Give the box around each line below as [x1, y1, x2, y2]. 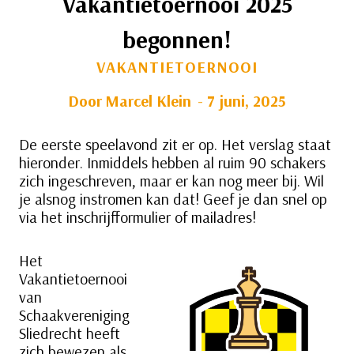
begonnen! [122, 24, 232, 55]
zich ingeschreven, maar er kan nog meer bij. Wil [19, 171, 324, 191]
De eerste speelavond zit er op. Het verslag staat [19, 134, 331, 155]
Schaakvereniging [19, 305, 130, 326]
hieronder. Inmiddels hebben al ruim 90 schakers [19, 153, 326, 173]
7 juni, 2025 [206, 91, 286, 111]
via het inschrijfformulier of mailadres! [19, 207, 256, 228]
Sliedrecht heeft [19, 323, 120, 344]
